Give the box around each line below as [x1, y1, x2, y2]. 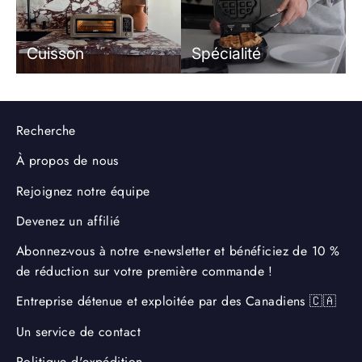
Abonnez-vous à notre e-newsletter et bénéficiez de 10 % [16, 242, 340, 260]
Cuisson [26, 43, 84, 63]
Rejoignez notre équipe [16, 181, 150, 200]
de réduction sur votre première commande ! [16, 262, 273, 280]
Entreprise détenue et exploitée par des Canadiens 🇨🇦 [16, 292, 337, 311]
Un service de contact [16, 322, 141, 341]
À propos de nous [16, 151, 119, 170]
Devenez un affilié [16, 211, 120, 230]
